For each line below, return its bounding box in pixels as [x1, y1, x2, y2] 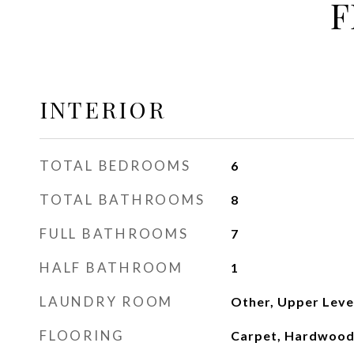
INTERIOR [40, 94, 166, 124]
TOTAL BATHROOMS [40, 191, 205, 208]
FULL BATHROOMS [40, 225, 189, 242]
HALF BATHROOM [40, 259, 183, 276]
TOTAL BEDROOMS [40, 157, 191, 174]
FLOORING [40, 327, 125, 344]
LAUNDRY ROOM [40, 293, 173, 310]
